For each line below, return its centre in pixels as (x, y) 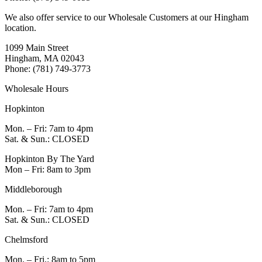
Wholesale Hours (37, 89)
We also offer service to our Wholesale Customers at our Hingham (127, 18)
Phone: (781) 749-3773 (48, 69)
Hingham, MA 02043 (44, 58)
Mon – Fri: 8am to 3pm (48, 170)
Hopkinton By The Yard (49, 159)
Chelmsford (26, 240)
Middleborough (33, 189)
